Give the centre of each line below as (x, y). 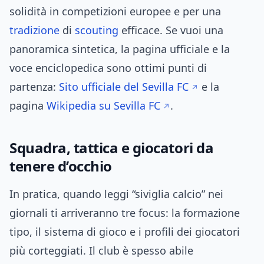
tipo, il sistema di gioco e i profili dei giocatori (125, 232)
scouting (97, 30)
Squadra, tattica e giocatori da (112, 148)
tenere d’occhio (61, 166)
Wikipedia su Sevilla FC (103, 106)
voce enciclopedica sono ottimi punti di (108, 68)
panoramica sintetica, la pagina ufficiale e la (120, 49)
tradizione (34, 30)
